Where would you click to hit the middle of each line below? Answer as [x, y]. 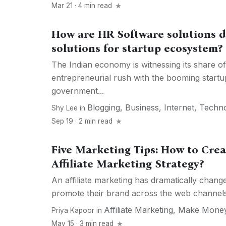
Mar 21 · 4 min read [83, 6]
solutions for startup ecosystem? [137, 49]
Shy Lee [65, 108]
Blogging [104, 108]
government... [78, 91]
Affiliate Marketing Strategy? [128, 164]
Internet [179, 108]
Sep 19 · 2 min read [83, 121]
